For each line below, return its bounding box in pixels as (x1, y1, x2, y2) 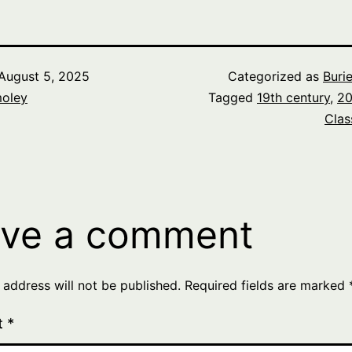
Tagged (208, 90, 257, 106)
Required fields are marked (185, 277, 349, 294)
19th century (257, 90, 330, 106)
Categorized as (228, 68, 323, 85)
